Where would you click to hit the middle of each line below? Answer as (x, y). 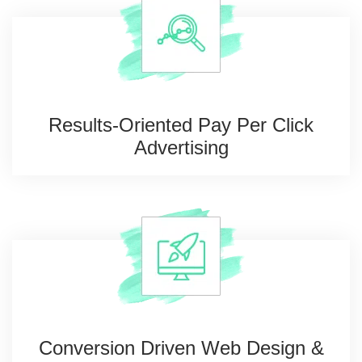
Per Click (272, 125)
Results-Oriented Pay (140, 125)
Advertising (181, 148)
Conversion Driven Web (139, 348)
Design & (282, 348)
